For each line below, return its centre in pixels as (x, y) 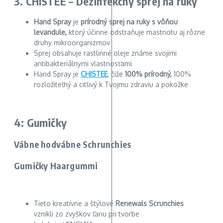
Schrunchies (107, 144)
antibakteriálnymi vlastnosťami (83, 63)
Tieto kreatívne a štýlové (75, 204)
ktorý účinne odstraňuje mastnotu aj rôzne (136, 32)
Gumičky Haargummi (56, 166)
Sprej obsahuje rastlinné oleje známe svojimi (105, 53)
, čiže (116, 74)
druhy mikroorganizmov (72, 42)
